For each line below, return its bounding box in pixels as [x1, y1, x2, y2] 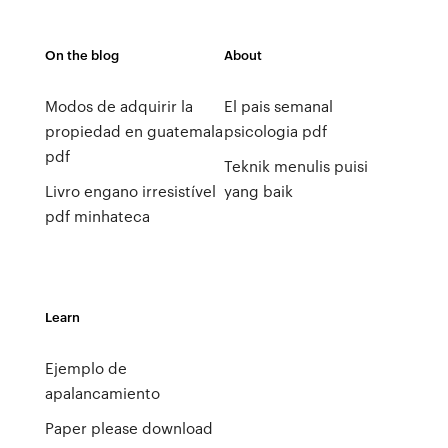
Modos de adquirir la [44, 95, 193, 117]
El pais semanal [223, 95, 333, 117]
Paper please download [44, 417, 213, 439]
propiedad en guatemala [44, 120, 223, 142]
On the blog [44, 45, 119, 64]
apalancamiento [44, 382, 160, 404]
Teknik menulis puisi [223, 155, 368, 177]
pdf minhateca [44, 205, 150, 227]
